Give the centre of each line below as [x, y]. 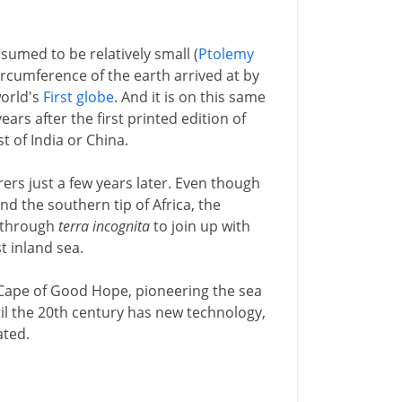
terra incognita [104, 226]
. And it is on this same [189, 97]
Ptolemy [226, 54]
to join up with [200, 226]
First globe [78, 97]
